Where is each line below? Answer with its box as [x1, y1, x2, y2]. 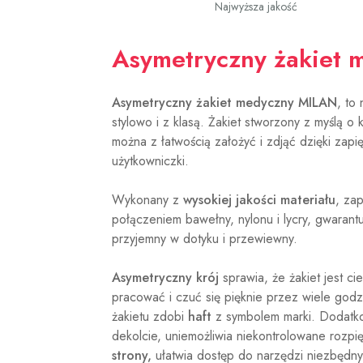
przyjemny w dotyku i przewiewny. [112, 229, 297, 249]
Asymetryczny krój [112, 268, 219, 288]
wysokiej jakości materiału [183, 190, 335, 210]
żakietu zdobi [112, 307, 188, 327]
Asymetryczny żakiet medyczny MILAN [112, 93, 337, 113]
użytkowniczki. [112, 152, 189, 171]
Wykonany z [112, 190, 183, 210]
